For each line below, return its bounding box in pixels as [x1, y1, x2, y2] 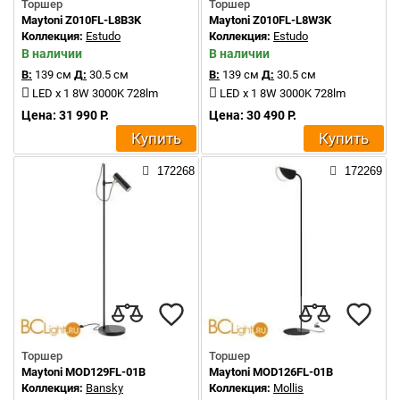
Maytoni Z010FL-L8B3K [21, 13, 141, 27]
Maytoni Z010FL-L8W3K [209, 13, 331, 27]
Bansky [86, 381, 123, 395]
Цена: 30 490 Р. [209, 108, 296, 122]
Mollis [273, 381, 304, 395]
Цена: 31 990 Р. [21, 108, 109, 122]
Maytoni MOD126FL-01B [209, 365, 333, 379]
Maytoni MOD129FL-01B [21, 365, 146, 379]
